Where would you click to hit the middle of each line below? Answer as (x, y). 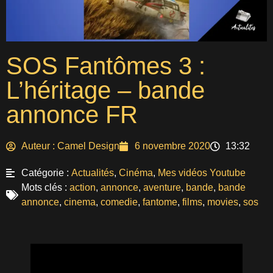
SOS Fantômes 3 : (106, 66)
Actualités (93, 173)
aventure (162, 188)
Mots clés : (44, 188)
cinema (80, 202)
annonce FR (72, 115)
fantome (160, 202)
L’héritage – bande (105, 90)
